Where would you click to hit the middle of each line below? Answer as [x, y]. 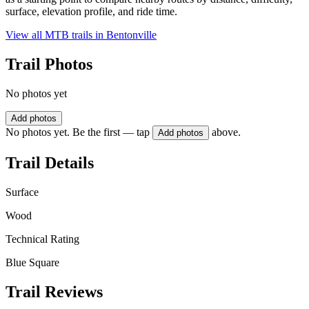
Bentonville [131, 35]
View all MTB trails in [56, 35]
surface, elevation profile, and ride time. [91, 12]
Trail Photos [49, 64]
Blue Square [32, 262]
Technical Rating [42, 239]
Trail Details [50, 162]
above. [226, 132]
